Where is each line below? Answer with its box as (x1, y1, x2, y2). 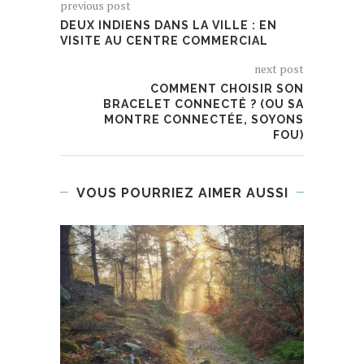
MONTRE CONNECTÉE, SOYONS (104, 112, 304, 126)
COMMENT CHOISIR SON (150, 81, 304, 95)
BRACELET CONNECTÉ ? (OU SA (103, 97, 304, 110)
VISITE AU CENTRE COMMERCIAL (60, 33, 268, 47)
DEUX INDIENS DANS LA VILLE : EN (60, 18, 277, 32)
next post (254, 60, 304, 76)
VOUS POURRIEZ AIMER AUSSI (76, 184, 288, 201)
